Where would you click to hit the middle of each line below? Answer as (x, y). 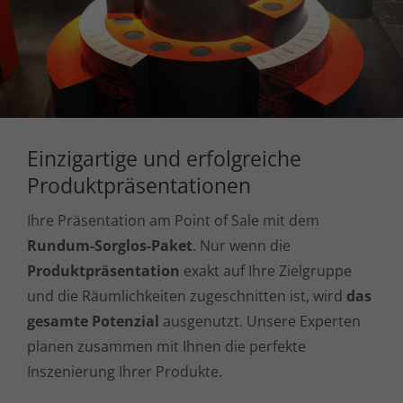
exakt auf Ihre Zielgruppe (266, 271)
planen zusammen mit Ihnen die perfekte (166, 347)
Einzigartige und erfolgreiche (164, 159)
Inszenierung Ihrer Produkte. (125, 372)
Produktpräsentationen (139, 186)
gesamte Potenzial (93, 322)
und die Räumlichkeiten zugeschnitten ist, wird (187, 296)
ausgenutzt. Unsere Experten (260, 322)
